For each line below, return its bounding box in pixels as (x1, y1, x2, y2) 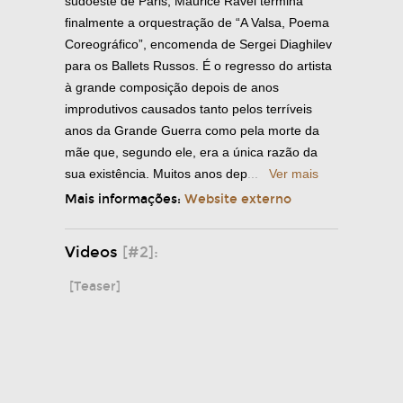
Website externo (184, 191, 291, 207)
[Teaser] (69, 278, 121, 294)
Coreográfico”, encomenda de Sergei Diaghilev (65, 36, 332, 51)
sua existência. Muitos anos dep (65, 166, 247, 181)
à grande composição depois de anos (65, 79, 279, 94)
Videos (65, 242, 122, 262)
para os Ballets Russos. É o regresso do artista (65, 58, 332, 73)
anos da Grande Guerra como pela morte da (65, 122, 319, 138)
